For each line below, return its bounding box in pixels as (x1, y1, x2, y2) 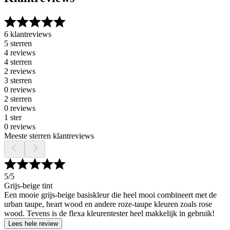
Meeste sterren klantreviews (4, 131, 94, 140)
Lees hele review (8, 220, 58, 227)
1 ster (4, 113, 22, 122)
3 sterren (4, 76, 32, 85)
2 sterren (4, 94, 32, 103)
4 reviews (4, 48, 35, 57)
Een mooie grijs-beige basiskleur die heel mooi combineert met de (4, 190, 217, 199)
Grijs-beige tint (4, 181, 52, 190)
